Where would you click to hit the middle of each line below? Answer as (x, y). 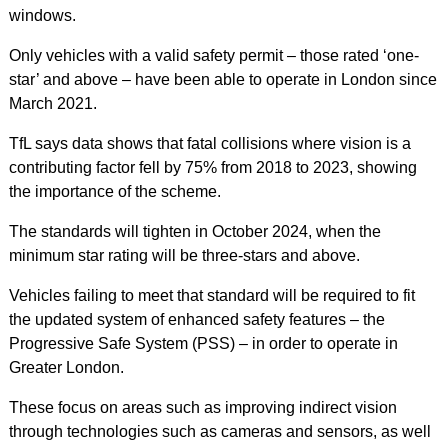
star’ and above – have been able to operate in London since (222, 79)
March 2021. (52, 103)
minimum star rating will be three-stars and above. (184, 255)
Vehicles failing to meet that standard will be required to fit (211, 295)
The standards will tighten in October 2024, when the (194, 231)
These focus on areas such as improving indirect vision (202, 407)
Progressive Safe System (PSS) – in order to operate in (203, 343)
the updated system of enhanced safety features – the (196, 319)
